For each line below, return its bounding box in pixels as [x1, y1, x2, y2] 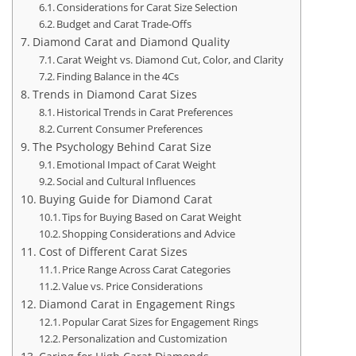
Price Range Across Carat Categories [62, 262, 231, 277]
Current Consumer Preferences [56, 122, 203, 137]
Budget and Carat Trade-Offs [56, 17, 192, 32]
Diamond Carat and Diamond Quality [32, 34, 230, 50]
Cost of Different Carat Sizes [38, 244, 188, 260]
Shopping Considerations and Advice [62, 226, 236, 242]
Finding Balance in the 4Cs [56, 69, 180, 84]
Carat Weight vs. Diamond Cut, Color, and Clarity [56, 52, 284, 68]
